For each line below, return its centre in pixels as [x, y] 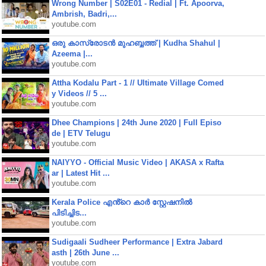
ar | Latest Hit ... [80, 173]
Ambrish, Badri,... [84, 14]
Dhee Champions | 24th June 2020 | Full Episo [136, 123]
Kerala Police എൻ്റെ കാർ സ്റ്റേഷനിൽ [121, 202]
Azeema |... [72, 54]
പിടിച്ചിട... [69, 213]
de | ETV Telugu [81, 133]
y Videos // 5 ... [79, 94]
